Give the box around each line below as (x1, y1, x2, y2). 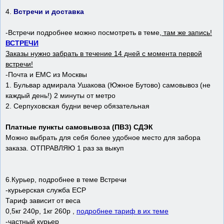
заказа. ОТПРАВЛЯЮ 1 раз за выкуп (5, 144, 124, 152)
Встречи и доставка (13, 7, 84, 16)
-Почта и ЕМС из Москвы (5, 70, 87, 79)
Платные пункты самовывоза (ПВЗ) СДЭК (5, 123, 153, 131)
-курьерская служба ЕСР (5, 186, 86, 194)
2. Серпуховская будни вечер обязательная (5, 102, 149, 110)
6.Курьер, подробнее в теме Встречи (5, 175, 126, 184)
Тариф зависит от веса (5, 196, 80, 205)
